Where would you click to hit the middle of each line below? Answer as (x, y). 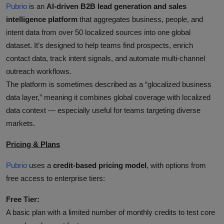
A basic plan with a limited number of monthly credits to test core (110, 212)
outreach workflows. (39, 71)
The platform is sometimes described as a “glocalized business (109, 84)
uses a (40, 165)
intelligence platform (42, 19)
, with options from (176, 165)
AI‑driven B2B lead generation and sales (116, 6)
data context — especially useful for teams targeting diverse (103, 110)
